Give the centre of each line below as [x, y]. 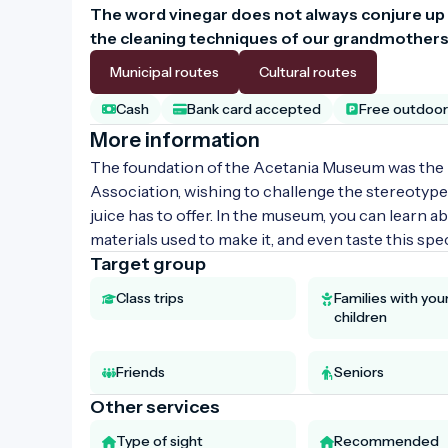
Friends [140, 371]
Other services [155, 406]
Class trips [150, 297]
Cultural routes [308, 71]
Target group [148, 263]
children [360, 316]
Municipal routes [164, 71]
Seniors [358, 371]
